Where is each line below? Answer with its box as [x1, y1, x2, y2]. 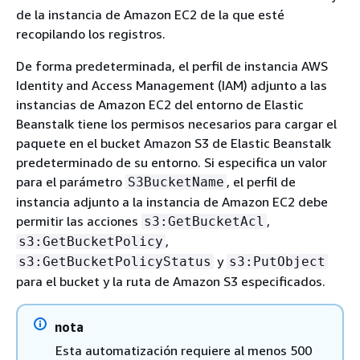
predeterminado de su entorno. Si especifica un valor [16, 154, 327, 170]
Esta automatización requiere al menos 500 [55, 342, 312, 358]
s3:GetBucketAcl [144, 214, 264, 229]
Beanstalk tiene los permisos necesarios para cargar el [16, 116, 337, 132]
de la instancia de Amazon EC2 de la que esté [16, 6, 284, 22]
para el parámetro [16, 174, 125, 190]
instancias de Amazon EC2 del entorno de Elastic [16, 96, 304, 112]
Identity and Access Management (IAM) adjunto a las [16, 77, 327, 93]
